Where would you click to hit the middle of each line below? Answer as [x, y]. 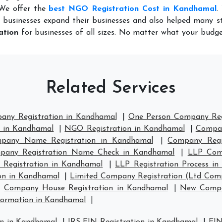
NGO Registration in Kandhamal [125, 129]
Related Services [111, 88]
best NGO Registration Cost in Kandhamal [133, 9]
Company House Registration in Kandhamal [86, 188]
